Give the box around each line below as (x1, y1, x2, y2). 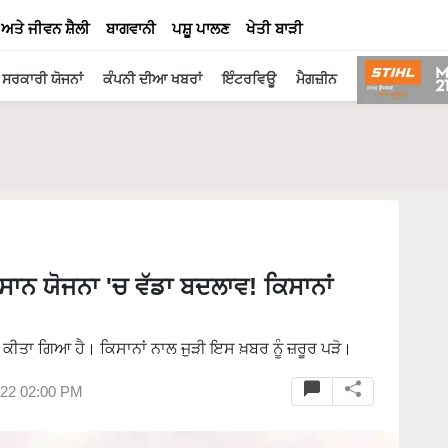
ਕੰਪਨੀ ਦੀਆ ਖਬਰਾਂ (103, 71, 202, 87)
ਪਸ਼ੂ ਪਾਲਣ (172, 20, 230, 37)
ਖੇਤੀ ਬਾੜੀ (246, 20, 303, 37)
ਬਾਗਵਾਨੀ (106, 20, 156, 37)
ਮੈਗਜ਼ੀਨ (296, 71, 337, 87)
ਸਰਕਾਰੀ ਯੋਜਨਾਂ (2, 71, 83, 87)
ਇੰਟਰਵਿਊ (222, 71, 276, 87)
